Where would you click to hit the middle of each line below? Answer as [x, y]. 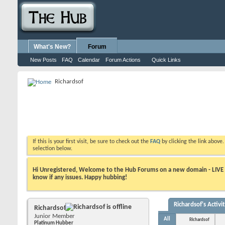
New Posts [43, 60]
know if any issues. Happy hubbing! [80, 177]
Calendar [89, 60]
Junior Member [54, 216]
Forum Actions [123, 60]
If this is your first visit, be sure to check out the [91, 142]
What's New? [52, 47]
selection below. [52, 149]
